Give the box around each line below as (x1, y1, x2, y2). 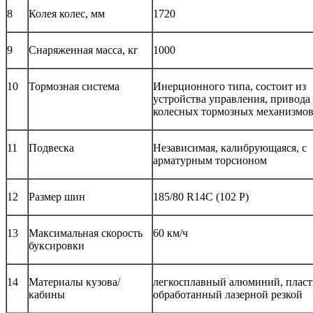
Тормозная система (29, 80, 119, 93)
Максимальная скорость (29, 227, 143, 240)
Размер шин (29, 191, 85, 203)
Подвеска (29, 142, 74, 154)
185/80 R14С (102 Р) (153, 191, 249, 203)
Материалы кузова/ (29, 276, 120, 289)
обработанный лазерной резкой (153, 289, 303, 301)
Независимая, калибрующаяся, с (153, 142, 307, 154)
